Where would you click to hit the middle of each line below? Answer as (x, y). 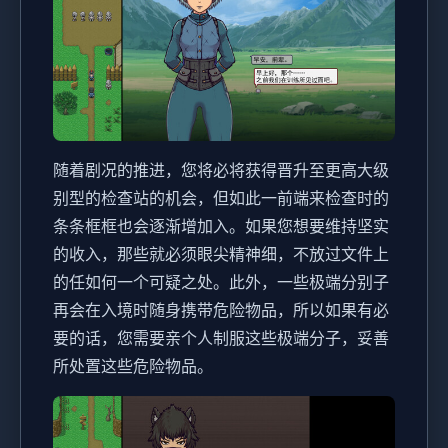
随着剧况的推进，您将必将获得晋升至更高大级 (221, 170)
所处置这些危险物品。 (133, 366)
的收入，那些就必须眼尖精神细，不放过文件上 (221, 254)
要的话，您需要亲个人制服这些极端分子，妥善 (221, 338)
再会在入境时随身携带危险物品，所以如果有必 (221, 310)
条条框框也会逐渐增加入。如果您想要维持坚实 (221, 226)
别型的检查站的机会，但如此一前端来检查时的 (221, 198)
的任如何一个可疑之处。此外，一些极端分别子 (221, 282)
